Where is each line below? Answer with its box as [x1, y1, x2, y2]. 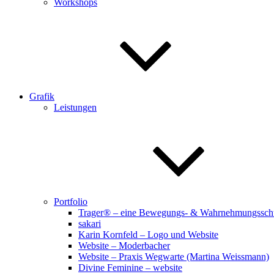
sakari [78, 218, 101, 229]
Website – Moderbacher [78, 240, 170, 251]
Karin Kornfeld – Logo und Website [78, 229, 218, 240]
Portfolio [54, 196, 87, 207]
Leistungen [54, 102, 97, 113]
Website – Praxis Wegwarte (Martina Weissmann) [78, 251, 269, 262]
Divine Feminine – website [78, 262, 182, 273]
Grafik [29, 91, 54, 102]
